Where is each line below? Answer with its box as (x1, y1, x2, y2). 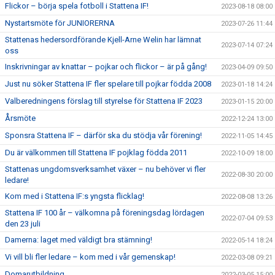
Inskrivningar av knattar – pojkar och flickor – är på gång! (5, 61, 207, 71)
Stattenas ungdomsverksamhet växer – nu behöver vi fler (5, 164, 206, 174)
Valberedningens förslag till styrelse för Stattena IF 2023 (5, 96, 203, 106)
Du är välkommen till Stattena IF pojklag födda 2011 (5, 147, 187, 157)
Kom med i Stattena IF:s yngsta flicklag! (5, 191, 144, 201)
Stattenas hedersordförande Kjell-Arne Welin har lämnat (5, 34, 201, 44)
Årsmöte (5, 113, 36, 123)
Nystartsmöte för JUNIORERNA (5, 18, 115, 28)
